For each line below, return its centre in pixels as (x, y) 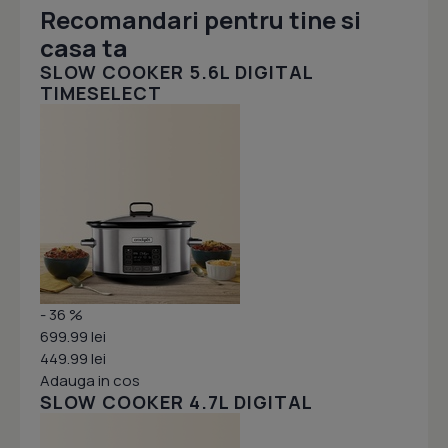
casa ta (84, 48)
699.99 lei (73, 337)
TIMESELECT (101, 93)
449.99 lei (73, 359)
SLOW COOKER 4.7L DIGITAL (176, 402)
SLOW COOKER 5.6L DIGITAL (176, 72)
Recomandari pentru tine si (200, 20)
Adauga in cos (90, 381)
